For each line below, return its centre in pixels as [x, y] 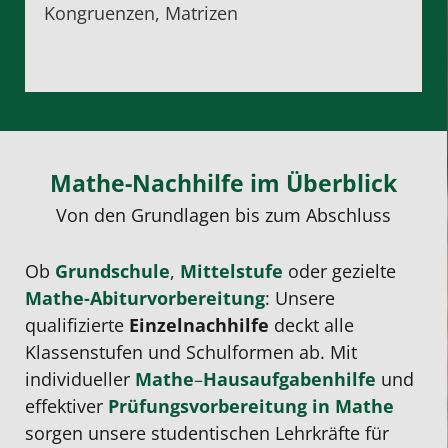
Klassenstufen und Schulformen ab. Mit [191, 351]
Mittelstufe [231, 270]
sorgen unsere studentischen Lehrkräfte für [207, 432]
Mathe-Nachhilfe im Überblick [223, 182]
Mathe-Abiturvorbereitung [145, 297]
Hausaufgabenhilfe [289, 378]
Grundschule [112, 270]
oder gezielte [339, 270]
